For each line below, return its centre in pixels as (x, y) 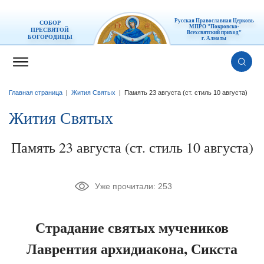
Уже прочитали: (126, 187)
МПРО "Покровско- (214, 27)
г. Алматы (214, 38)
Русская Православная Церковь (214, 21)
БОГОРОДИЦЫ (50, 37)
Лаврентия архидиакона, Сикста (132, 249)
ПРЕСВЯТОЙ (50, 30)
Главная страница (36, 93)
